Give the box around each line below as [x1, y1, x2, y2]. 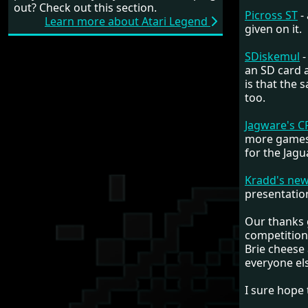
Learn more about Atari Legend [45, 14, 210, 30]
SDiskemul [245, 49, 300, 64]
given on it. [245, 21, 302, 36]
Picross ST [245, 8, 298, 23]
